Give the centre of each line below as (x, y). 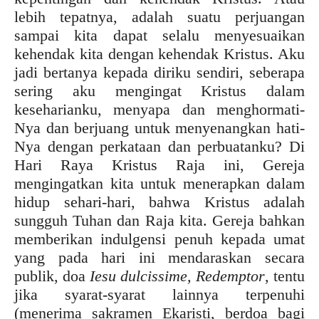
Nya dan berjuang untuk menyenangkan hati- (159, 127)
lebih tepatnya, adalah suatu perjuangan (159, 16)
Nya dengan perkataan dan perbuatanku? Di (159, 146)
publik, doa (52, 276)
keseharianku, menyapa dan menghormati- (159, 109)
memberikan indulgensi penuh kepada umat (159, 239)
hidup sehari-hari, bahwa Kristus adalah (159, 202)
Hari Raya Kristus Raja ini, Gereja (159, 164)
